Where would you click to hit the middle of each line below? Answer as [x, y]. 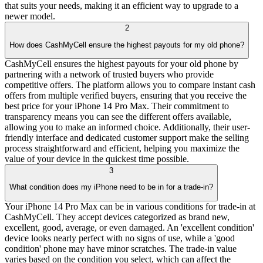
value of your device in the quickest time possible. [97, 159]
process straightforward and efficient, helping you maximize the [122, 148]
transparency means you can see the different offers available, [118, 117]
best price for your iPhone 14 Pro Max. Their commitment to [117, 106]
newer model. [30, 16]
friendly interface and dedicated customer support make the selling [127, 138]
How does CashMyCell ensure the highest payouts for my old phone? [127, 45]
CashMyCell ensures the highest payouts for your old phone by [122, 64]
